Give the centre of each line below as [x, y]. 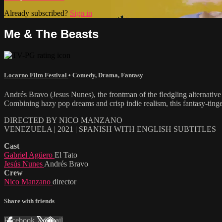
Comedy [84, 75]
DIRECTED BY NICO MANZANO [63, 120]
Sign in [81, 13]
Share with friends [29, 201]
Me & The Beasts [51, 34]
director [64, 181]
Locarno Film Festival [36, 75]
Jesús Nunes [24, 164]
